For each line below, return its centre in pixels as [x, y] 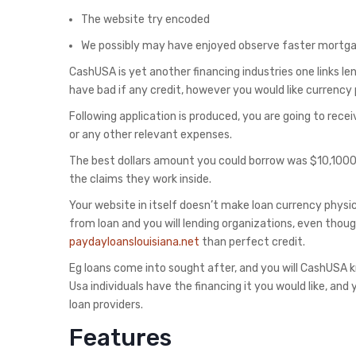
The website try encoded [145, 20]
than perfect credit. [252, 242]
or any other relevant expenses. [151, 135]
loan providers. [106, 305]
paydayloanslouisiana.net [134, 242]
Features [120, 338]
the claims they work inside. [140, 180]
